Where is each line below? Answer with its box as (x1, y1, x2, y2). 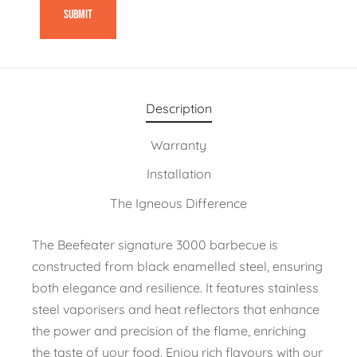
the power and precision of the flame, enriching (32, 323, 306, 339)
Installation (146, 166, 211, 182)
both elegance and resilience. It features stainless (32, 280, 319, 296)
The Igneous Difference (110, 195, 247, 212)
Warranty (151, 137, 206, 154)
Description (145, 100, 212, 116)
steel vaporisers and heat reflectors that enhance (32, 301, 320, 318)
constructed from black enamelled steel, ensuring (32, 258, 323, 275)
